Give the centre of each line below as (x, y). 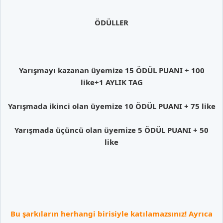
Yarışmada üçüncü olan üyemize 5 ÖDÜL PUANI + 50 (111, 130)
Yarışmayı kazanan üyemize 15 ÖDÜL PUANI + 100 (111, 70)
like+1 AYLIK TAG (111, 82)
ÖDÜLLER (111, 22)
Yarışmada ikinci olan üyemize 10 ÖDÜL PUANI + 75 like (111, 106)
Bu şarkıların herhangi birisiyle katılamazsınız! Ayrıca (111, 213)
